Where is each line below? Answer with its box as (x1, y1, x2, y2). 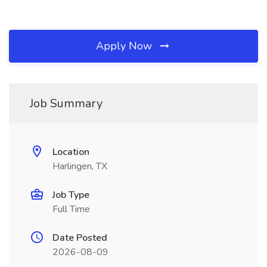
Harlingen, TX (52, 160, 107, 173)
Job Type (52, 188, 89, 201)
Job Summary (30, 95, 103, 111)
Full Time (52, 203, 90, 216)
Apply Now (96, 39, 155, 53)
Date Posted (52, 231, 107, 244)
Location (52, 145, 89, 159)
